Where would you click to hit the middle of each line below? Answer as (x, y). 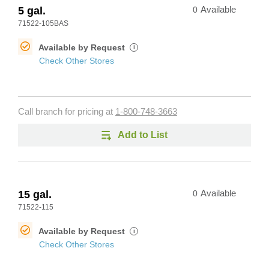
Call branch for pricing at (67, 112)
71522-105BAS (43, 23)
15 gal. (35, 195)
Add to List (143, 135)
